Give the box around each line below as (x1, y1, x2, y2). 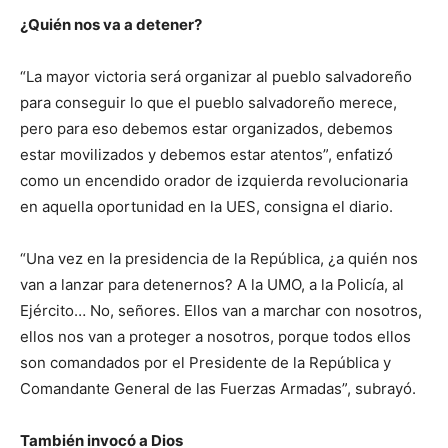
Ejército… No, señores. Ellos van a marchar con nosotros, (20, 301, 422, 321)
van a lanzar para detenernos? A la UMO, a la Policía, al (20, 275, 404, 295)
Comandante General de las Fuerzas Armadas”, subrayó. (20, 379, 416, 399)
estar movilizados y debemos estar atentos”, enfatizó (20, 145, 393, 165)
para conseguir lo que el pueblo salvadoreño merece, (20, 93, 397, 113)
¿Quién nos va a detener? (20, 15, 202, 35)
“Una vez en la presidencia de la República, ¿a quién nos (20, 249, 418, 269)
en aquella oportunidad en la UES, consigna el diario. (20, 197, 393, 217)
